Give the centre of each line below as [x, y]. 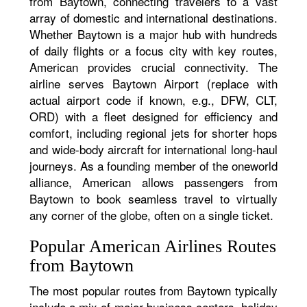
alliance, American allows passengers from [153, 182]
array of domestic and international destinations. [153, 17]
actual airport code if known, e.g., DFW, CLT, [153, 100]
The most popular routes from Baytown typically [153, 290]
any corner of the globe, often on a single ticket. [152, 215]
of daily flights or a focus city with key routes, [153, 50]
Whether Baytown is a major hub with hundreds [153, 34]
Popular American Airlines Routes [153, 246]
